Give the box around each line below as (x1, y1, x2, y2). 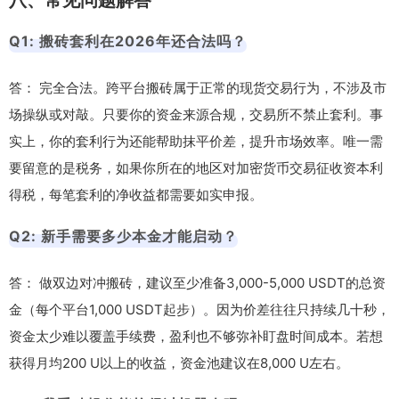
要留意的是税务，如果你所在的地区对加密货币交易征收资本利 (9, 159, 383, 176)
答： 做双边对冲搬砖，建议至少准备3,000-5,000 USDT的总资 (9, 273, 386, 291)
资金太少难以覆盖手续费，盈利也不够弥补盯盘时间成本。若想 (9, 327, 383, 345)
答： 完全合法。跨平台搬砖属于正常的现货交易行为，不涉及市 (9, 78, 387, 96)
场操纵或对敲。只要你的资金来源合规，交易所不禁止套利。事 (9, 105, 383, 123)
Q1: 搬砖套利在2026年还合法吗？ (9, 31, 247, 50)
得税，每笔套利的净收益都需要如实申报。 (9, 185, 263, 203)
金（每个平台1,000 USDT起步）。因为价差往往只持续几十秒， (9, 300, 390, 318)
